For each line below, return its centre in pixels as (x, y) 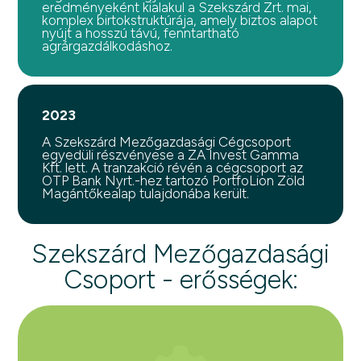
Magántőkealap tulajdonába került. (146, 193)
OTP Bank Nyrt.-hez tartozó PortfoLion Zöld (174, 180)
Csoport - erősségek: (180, 280)
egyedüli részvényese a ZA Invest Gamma (171, 155)
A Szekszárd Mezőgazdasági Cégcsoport (167, 142)
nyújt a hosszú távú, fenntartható (141, 33)
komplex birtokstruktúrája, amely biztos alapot (180, 20)
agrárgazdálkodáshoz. (108, 46)
